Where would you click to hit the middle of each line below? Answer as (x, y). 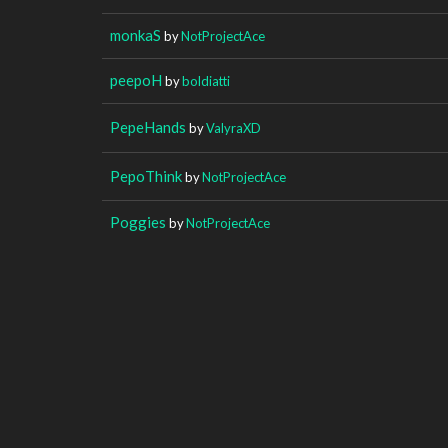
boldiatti (206, 80)
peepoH (136, 79)
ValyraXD (233, 127)
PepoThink (146, 175)
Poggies (138, 221)
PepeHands (148, 126)
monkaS (135, 34)
